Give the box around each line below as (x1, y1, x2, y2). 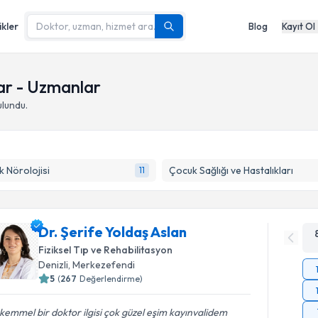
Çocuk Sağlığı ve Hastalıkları (168, 164, 293, 177)
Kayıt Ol (282, 20, 315, 32)
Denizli (38, 258, 69, 271)
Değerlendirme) (79, 273, 143, 284)
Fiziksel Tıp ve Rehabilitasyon (38, 243, 173, 256)
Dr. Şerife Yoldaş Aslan (38, 223, 187, 241)
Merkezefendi (72, 258, 136, 271)
